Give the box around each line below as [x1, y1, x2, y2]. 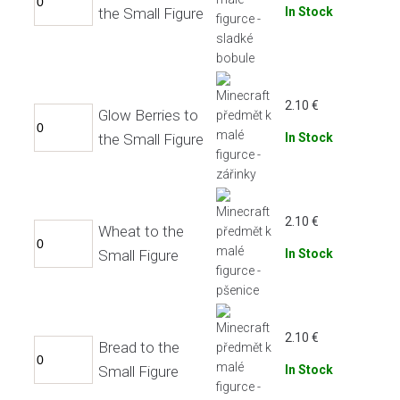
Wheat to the [98, 221, 184, 240]
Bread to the [98, 337, 179, 356]
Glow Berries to [98, 105, 198, 124]
